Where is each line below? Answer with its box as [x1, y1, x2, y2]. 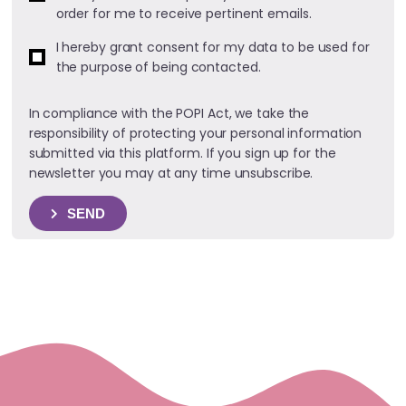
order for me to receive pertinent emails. [55, 5, 312, 24]
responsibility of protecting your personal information [28, 124, 362, 143]
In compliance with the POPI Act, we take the [28, 104, 310, 123]
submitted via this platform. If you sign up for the [28, 144, 336, 163]
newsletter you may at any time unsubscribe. [28, 164, 314, 183]
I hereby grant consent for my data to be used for [55, 38, 370, 57]
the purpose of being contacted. [55, 58, 261, 77]
